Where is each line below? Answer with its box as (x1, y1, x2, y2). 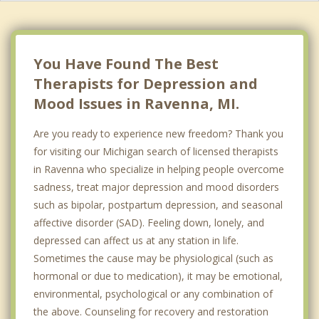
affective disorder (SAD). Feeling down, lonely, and (33, 215, 264, 229)
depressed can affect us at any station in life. (33, 233, 239, 247)
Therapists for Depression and (33, 73, 258, 93)
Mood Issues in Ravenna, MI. (33, 93, 239, 113)
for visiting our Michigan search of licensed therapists (33, 144, 278, 158)
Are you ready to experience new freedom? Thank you (33, 126, 283, 140)
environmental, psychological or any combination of (33, 286, 273, 300)
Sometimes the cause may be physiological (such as (33, 251, 273, 265)
